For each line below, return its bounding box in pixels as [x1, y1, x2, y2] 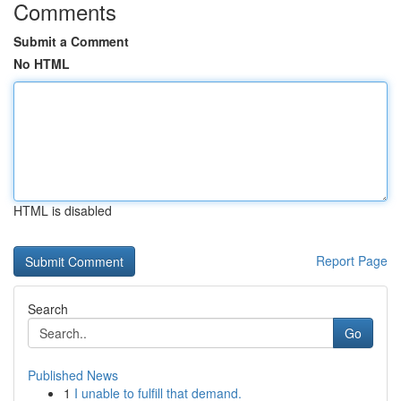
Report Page [316, 252, 388, 269]
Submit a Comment [13, 32, 129, 50]
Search [28, 300, 68, 318]
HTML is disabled [13, 201, 112, 219]
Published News [28, 366, 118, 384]
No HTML [13, 55, 70, 73]
